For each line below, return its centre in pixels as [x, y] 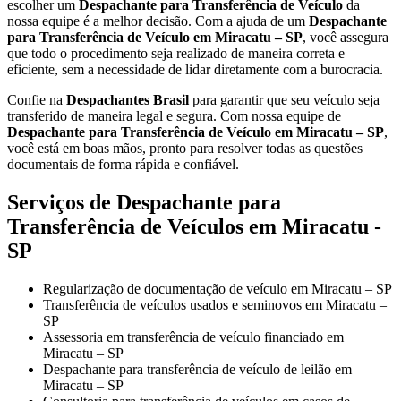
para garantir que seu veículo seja [284, 99]
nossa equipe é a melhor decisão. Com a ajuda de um [158, 21]
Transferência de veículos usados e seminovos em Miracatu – [215, 304]
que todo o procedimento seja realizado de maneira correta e [176, 53]
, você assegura [346, 37]
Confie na [37, 99]
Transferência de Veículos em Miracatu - [194, 226]
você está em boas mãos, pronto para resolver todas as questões [185, 148]
